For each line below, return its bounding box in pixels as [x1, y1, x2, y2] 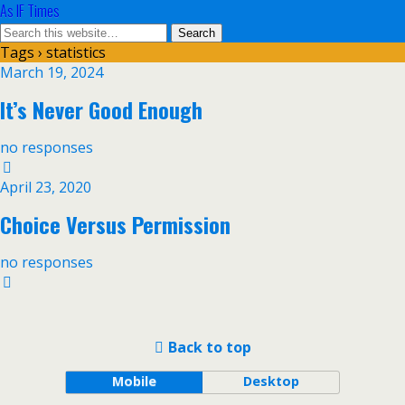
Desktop [242, 372, 299, 390]
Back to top [167, 337, 251, 357]
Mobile [111, 372, 156, 390]
